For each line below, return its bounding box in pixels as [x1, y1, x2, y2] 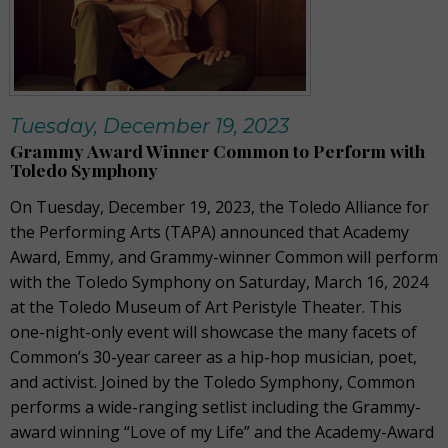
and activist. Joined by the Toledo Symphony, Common [10, 370, 415, 393]
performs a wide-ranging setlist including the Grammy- [10, 395, 421, 418]
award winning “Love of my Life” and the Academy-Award [10, 420, 434, 443]
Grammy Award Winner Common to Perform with [10, 138, 425, 162]
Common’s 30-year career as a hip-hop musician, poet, [10, 345, 417, 368]
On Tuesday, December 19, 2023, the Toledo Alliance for [10, 195, 429, 218]
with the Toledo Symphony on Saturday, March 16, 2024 [10, 270, 428, 293]
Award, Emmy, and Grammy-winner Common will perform [10, 245, 438, 268]
